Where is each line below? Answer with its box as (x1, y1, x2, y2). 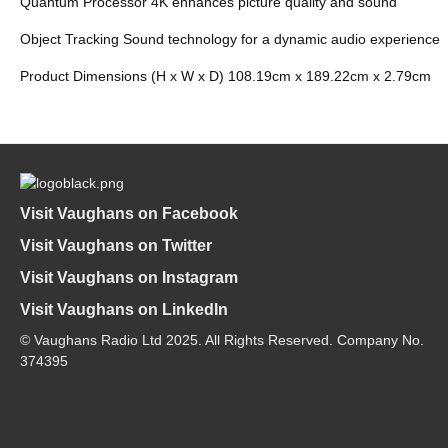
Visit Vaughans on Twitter (20, 236, 212, 254)
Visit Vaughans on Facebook (20, 204, 238, 222)
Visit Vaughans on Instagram (20, 268, 238, 286)
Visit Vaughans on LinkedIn (20, 300, 228, 318)
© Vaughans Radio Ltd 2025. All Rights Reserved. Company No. (20, 331, 424, 348)
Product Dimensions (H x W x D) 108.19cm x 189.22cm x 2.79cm (20, 67, 431, 84)
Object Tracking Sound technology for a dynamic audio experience (20, 30, 440, 47)
